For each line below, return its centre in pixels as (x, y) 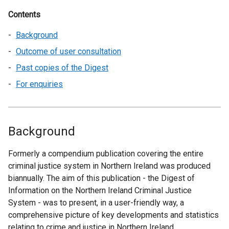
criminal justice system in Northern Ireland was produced (109, 166)
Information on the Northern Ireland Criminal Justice (100, 190)
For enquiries (39, 84)
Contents (24, 15)
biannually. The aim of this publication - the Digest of (101, 178)
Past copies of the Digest (62, 68)
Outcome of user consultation (68, 51)
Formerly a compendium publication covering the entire (106, 154)
